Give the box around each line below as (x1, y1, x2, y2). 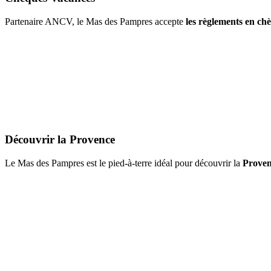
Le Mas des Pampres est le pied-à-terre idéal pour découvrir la (5, 157, 240, 168)
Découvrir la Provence (5, 132, 115, 146)
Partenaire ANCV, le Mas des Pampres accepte (5, 16, 186, 27)
